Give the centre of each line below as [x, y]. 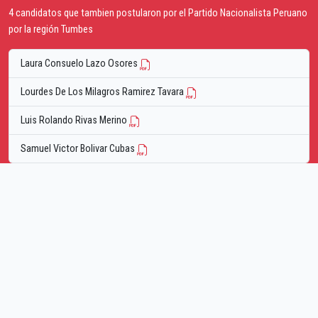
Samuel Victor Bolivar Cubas [79, 149]
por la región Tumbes [51, 30]
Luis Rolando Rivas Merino [75, 121]
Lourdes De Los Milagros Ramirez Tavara [103, 92]
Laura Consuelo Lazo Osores [80, 64]
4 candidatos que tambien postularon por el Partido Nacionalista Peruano [158, 13]
